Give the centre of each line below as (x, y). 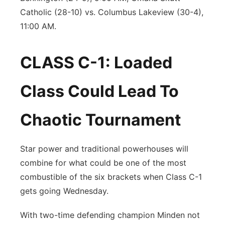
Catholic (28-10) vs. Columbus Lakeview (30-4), (112, 12)
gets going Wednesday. (64, 191)
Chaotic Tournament (100, 120)
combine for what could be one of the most (103, 163)
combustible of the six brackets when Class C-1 (111, 177)
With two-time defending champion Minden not (110, 215)
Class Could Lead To (99, 91)
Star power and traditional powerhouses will (104, 149)
